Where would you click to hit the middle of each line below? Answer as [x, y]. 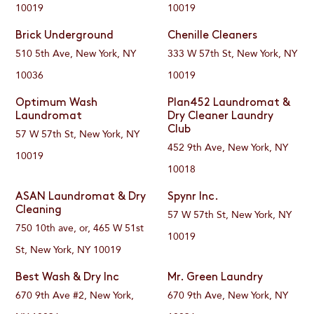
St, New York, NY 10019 [69, 250]
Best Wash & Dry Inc [68, 278]
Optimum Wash [57, 103]
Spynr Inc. [193, 197]
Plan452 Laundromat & [228, 103]
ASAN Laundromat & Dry [81, 197]
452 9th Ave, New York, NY [227, 148]
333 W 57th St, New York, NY [232, 54]
